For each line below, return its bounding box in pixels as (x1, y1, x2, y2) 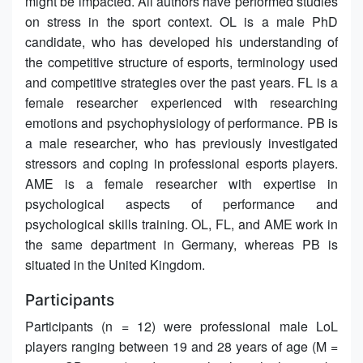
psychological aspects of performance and (25, 194, 338, 213)
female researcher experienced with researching (25, 92, 338, 112)
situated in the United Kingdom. (25, 254, 205, 274)
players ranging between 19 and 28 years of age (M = (25, 336, 338, 356)
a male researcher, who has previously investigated (25, 133, 338, 152)
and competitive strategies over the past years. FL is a (25, 72, 338, 92)
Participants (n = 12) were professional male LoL (25, 316, 338, 335)
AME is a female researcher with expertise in (25, 173, 338, 193)
